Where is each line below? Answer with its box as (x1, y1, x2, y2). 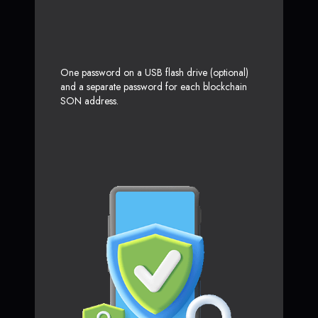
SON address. (60, 93, 119, 108)
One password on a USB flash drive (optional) (60, 65, 248, 79)
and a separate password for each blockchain (60, 79, 247, 94)
